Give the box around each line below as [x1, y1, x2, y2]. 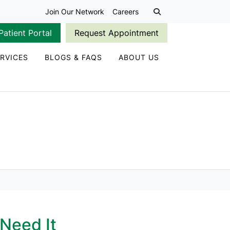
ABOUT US [119, 53, 159, 62]
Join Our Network [45, 7, 104, 16]
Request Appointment [74, 28, 159, 38]
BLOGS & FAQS [45, 53, 102, 62]
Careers [112, 7, 139, 16]
